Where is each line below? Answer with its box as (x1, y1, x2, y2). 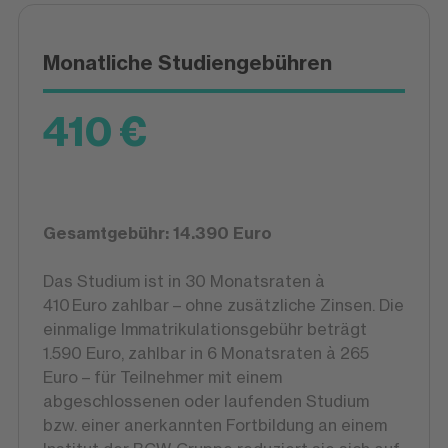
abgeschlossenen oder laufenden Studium (42, 391, 369, 412)
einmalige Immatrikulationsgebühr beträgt (42, 319, 367, 340)
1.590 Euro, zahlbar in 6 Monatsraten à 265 (42, 343, 369, 364)
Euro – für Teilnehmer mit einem (42, 367, 282, 388)
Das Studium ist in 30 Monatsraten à (42, 271, 325, 292)
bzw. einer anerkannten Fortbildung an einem (42, 415, 387, 436)
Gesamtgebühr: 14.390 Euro (42, 223, 276, 244)
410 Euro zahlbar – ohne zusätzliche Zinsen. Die (42, 295, 404, 316)
